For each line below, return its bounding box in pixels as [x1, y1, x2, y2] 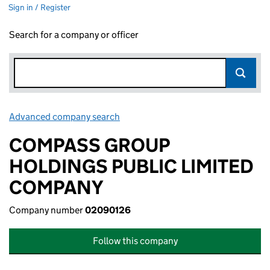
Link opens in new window [122, 111, 228, 122]
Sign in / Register [8, 2, 71, 13]
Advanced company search [9, 111, 120, 122]
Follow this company [92, 235, 178, 246]
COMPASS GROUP [9, 133, 169, 157]
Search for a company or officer [9, 29, 139, 40]
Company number [9, 204, 85, 216]
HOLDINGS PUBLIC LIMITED [9, 154, 254, 178]
